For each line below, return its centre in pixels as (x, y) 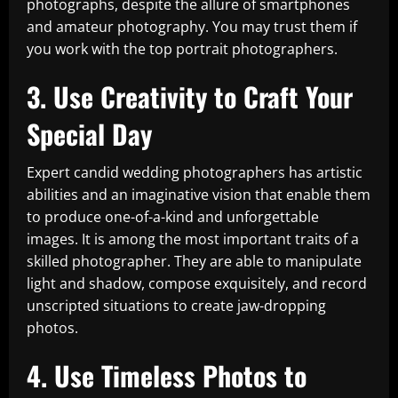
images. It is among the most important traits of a (193, 239)
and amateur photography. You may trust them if (192, 27)
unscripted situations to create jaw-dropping (176, 306)
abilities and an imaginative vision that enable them (199, 195)
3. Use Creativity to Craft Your (190, 96)
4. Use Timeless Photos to (167, 375)
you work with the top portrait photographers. (182, 49)
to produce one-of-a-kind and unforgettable (173, 217)
